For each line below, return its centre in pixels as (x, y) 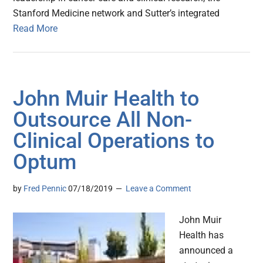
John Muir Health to (106, 99)
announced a (206, 251)
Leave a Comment (159, 189)
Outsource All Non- (103, 120)
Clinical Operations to (114, 141)
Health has (202, 235)
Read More (36, 29)
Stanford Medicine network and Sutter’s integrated (117, 14)
